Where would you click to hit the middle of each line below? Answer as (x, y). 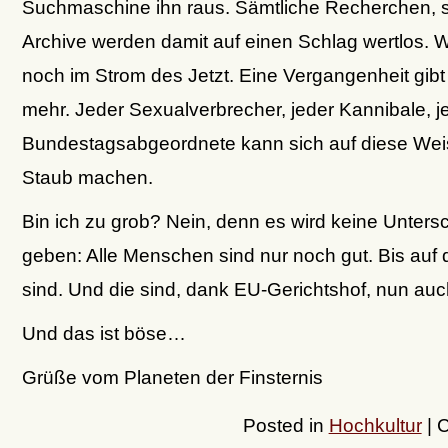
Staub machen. (87, 176)
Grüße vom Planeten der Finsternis (172, 376)
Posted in (285, 425)
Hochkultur (375, 425)
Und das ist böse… (103, 332)
